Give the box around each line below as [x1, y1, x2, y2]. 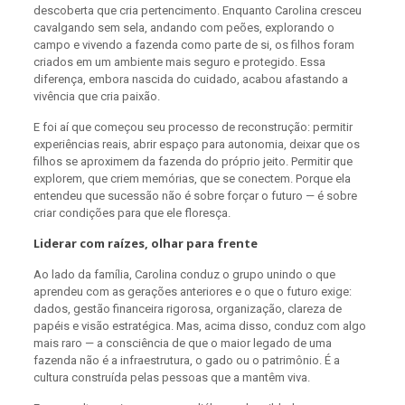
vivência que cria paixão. [33, 89, 160, 103]
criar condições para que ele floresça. [33, 205, 231, 220]
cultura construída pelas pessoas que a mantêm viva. [33, 370, 310, 384]
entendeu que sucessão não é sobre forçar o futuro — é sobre [33, 188, 357, 202]
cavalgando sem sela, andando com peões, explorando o [33, 20, 334, 34]
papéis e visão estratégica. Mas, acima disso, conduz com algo [33, 318, 366, 333]
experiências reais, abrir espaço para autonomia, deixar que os [33, 137, 360, 151]
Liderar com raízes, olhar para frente [33, 234, 258, 251]
